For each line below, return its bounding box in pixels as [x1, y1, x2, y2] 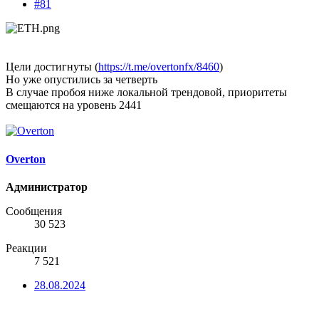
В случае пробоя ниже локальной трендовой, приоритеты [6, 86, 287, 99]
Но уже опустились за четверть [6, 73, 157, 86]
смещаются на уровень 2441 [6, 99, 142, 112]
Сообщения [6, 204, 62, 217]
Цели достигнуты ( [6, 61, 98, 73]
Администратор [6, 180, 88, 193]
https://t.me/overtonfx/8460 [98, 61, 219, 73]
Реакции [6, 241, 47, 254]
